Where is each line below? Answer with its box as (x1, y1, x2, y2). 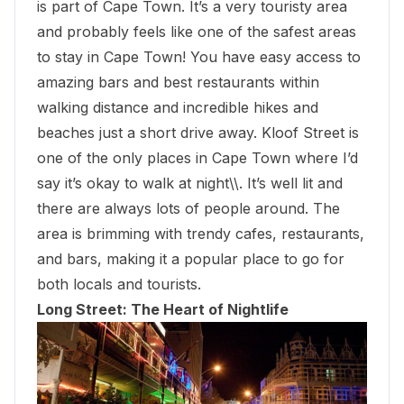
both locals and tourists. (37, 274, 201, 293)
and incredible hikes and (149, 97, 318, 116)
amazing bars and (37, 72, 163, 91)
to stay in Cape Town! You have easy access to (37, 47, 361, 66)
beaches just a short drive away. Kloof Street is (37, 123, 359, 142)
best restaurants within (163, 72, 319, 91)
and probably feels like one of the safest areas (37, 22, 356, 41)
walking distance (37, 97, 149, 116)
